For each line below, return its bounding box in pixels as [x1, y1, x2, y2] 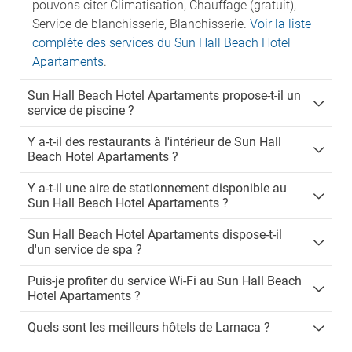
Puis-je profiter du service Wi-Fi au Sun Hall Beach [27, 273, 302, 288]
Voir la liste [250, 16, 311, 31]
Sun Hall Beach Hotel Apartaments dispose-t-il [27, 227, 282, 242]
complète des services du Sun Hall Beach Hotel [32, 35, 291, 50]
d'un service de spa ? [27, 242, 142, 257]
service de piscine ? [27, 103, 134, 118]
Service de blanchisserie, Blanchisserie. [32, 16, 250, 31]
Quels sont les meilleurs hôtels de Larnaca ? [27, 320, 270, 335]
